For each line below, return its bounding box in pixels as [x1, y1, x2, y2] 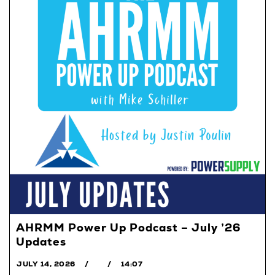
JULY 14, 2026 [17, 258, 76, 269]
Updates [16, 234, 66, 249]
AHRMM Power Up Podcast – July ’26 [16, 220, 241, 234]
